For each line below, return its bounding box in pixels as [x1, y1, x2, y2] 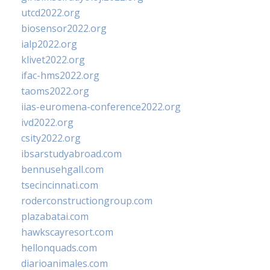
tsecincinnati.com [21, 178, 98, 192]
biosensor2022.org [21, 22, 107, 36]
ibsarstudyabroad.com [21, 147, 122, 161]
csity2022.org [21, 131, 81, 145]
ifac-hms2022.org [21, 69, 99, 83]
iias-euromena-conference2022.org [21, 100, 181, 114]
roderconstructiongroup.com [21, 194, 152, 208]
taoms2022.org [21, 84, 89, 98]
